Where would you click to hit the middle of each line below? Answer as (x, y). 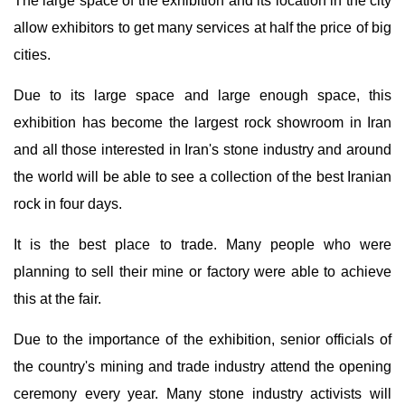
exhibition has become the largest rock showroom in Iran (202, 122)
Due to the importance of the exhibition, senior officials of (202, 339)
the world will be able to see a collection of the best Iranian (202, 177)
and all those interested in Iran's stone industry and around (202, 150)
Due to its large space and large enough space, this (202, 95)
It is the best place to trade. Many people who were (202, 245)
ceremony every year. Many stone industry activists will (202, 394)
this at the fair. (57, 299)
